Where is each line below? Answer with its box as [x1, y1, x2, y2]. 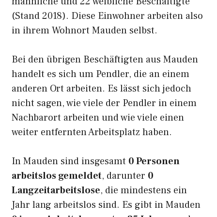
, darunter [102, 170, 148, 182]
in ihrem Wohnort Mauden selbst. [12, 24, 157, 37]
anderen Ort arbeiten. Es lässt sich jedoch [12, 82, 191, 95]
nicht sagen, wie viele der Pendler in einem [12, 97, 197, 109]
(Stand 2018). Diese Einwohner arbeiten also [12, 10, 203, 22]
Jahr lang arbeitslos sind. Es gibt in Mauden [12, 199, 201, 211]
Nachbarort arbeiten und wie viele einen [12, 111, 184, 124]
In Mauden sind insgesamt [12, 155, 128, 168]
